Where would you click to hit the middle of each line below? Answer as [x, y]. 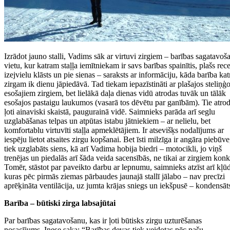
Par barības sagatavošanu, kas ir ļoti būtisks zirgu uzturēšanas [103, 220]
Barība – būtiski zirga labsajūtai [60, 203]
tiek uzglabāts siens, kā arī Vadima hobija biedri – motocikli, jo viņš [113, 148]
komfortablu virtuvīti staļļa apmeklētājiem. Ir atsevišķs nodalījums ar [114, 130]
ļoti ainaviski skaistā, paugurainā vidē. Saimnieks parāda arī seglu [110, 111]
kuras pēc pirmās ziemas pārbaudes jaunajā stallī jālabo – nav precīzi [114, 176]
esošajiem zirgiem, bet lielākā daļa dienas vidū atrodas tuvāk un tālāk [115, 93]
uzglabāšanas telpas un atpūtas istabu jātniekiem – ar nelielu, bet [107, 121]
